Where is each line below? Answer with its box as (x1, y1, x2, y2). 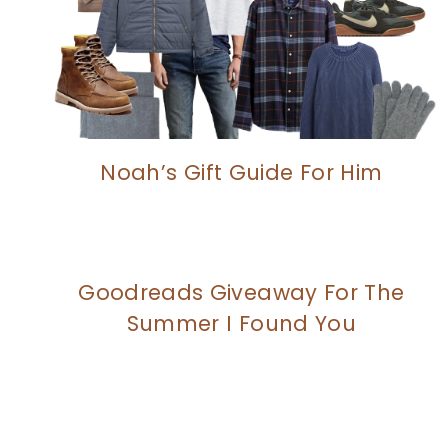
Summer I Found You (126, 308, 357, 338)
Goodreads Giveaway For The (78, 277, 405, 307)
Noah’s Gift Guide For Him (100, 157, 383, 187)
